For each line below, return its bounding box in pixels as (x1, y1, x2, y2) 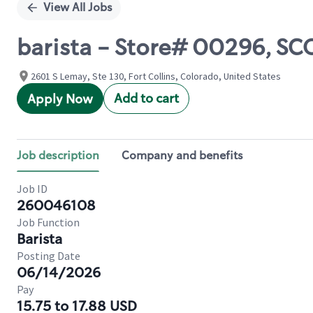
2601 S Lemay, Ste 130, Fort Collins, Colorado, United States (31, 70, 281, 82)
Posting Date (17, 249, 80, 263)
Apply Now (27, 91, 93, 108)
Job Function (17, 215, 80, 229)
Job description (17, 148, 99, 163)
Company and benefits (122, 148, 243, 163)
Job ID (17, 182, 48, 196)
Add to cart (114, 90, 179, 107)
